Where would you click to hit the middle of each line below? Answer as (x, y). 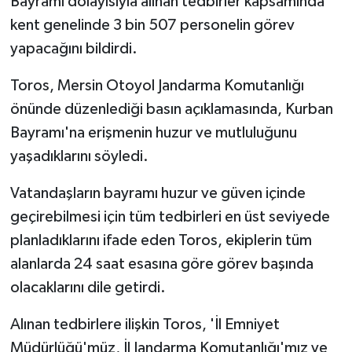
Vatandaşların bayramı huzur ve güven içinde (158, 193)
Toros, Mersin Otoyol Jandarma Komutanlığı (157, 85)
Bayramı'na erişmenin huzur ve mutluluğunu (153, 132)
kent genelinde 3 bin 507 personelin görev (152, 25)
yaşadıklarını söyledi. (79, 156)
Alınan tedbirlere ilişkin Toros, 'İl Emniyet (145, 324)
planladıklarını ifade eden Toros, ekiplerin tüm (161, 240)
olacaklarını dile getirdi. (88, 287)
